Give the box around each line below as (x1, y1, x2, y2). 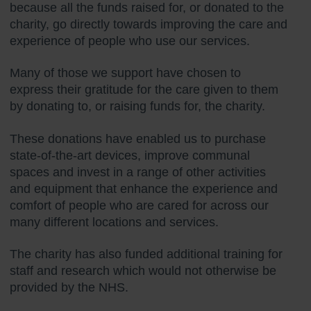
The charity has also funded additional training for (10, 247, 283, 262)
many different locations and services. (10, 215, 219, 229)
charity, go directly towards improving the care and (10, 17, 287, 31)
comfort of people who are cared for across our (10, 198, 269, 212)
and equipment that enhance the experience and (10, 181, 278, 196)
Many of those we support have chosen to (10, 66, 241, 81)
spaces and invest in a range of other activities (10, 165, 266, 179)
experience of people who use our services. (10, 33, 250, 48)
